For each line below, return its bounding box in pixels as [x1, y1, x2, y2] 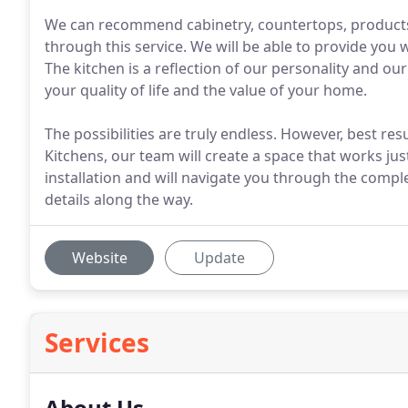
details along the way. [45, 189, 193, 209]
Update [194, 248, 245, 268]
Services [45, 325, 149, 360]
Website [71, 248, 127, 268]
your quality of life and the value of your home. [45, 80, 367, 100]
